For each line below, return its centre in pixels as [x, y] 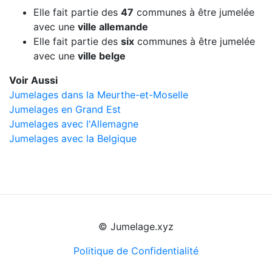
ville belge [102, 56]
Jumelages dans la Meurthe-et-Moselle [99, 95]
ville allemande [113, 27]
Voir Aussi [33, 80]
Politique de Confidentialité [136, 251]
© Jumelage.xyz [136, 227]
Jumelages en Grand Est [65, 110]
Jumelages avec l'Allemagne [74, 124]
